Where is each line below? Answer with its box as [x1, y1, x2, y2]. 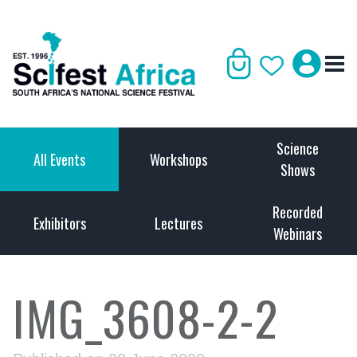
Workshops [150, 148, 207, 170]
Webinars [273, 223, 322, 244]
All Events [33, 148, 86, 170]
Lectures [155, 212, 202, 233]
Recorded [272, 202, 323, 222]
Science [276, 138, 319, 159]
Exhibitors [33, 212, 86, 233]
